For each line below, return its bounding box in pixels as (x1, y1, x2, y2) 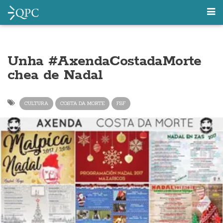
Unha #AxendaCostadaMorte (7, 52, 202, 70)
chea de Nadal (7, 66, 103, 84)
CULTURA (24, 100, 48, 107)
